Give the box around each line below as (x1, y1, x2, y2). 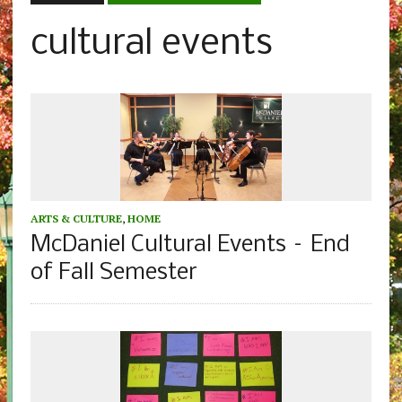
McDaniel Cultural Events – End (30, 233, 350, 258)
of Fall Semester (30, 261, 197, 286)
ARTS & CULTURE (30, 212, 122, 226)
